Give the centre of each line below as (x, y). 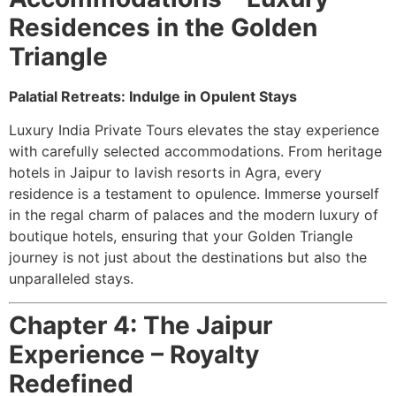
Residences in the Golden (163, 27)
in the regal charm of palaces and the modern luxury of (194, 215)
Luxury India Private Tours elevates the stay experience (194, 130)
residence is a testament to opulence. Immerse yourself (194, 194)
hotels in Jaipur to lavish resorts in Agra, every (165, 173)
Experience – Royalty (134, 354)
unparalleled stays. (71, 279)
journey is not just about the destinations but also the (188, 258)
